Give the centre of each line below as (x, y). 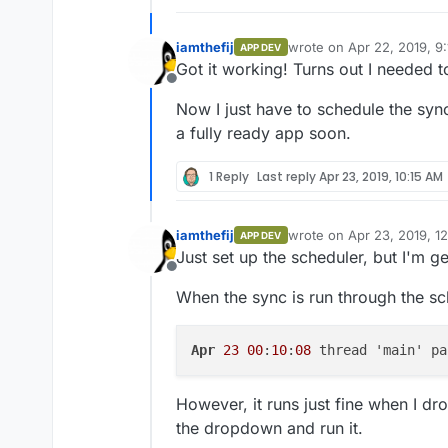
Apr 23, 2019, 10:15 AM (381, 176)
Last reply (288, 176)
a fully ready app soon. (263, 133)
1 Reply (229, 176)
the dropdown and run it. (269, 428)
